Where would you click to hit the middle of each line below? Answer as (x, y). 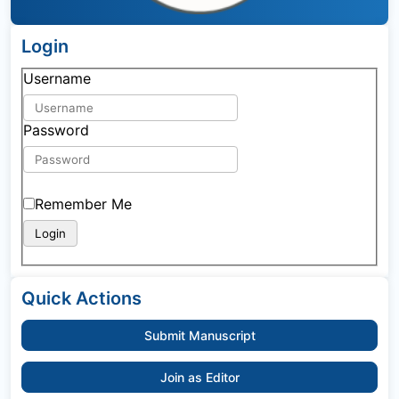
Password (58, 130)
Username (59, 78)
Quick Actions (81, 298)
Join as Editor (199, 377)
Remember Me (83, 204)
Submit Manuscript (199, 335)
